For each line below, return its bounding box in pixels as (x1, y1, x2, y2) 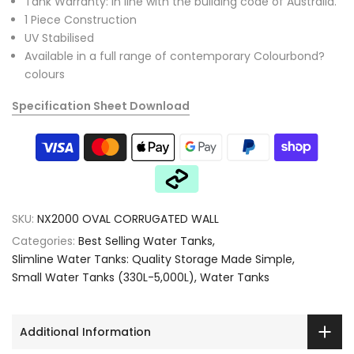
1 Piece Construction (24, 11, 137, 28)
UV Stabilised (24, 29, 94, 46)
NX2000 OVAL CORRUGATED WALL (37, 211, 219, 227)
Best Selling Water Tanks (78, 233, 213, 249)
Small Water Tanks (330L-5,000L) (12, 269, 194, 285)
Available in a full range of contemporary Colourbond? (24, 47, 325, 64)
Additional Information (20, 323, 151, 340)
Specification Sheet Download (12, 98, 190, 114)
